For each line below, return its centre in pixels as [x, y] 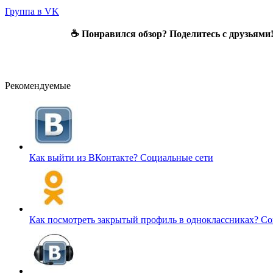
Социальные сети [177, 157]
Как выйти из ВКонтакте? [85, 157]
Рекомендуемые [38, 85]
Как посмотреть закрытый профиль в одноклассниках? [145, 219]
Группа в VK [32, 11]
